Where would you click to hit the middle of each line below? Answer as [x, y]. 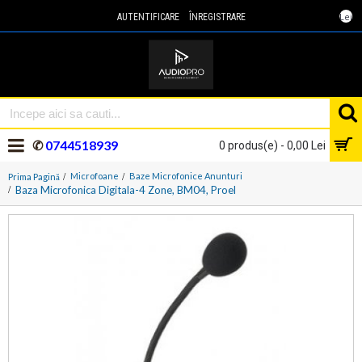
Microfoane [95, 176]
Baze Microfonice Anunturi [186, 176]
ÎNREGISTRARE [217, 17]
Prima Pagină [34, 176]
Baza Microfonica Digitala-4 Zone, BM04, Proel [126, 190]
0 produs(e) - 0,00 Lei [272, 145]
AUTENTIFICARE [148, 17]
